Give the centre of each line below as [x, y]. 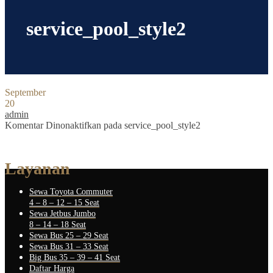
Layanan [37, 169]
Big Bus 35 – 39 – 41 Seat [75, 258]
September [25, 93]
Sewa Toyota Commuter [71, 192]
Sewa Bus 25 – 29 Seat [69, 236]
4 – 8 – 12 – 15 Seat [64, 203]
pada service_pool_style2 [151, 126]
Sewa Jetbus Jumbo [62, 214]
